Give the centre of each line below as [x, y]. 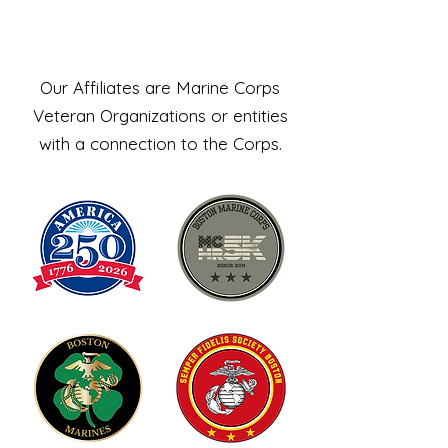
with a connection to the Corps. [160, 143]
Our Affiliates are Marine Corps [160, 87]
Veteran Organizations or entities [160, 115]
